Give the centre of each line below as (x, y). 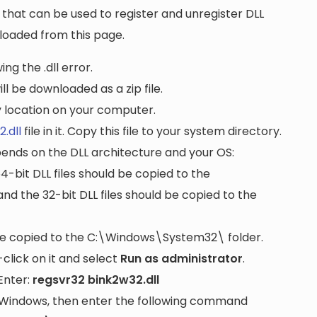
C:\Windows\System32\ (156, 238)
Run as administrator (181, 259)
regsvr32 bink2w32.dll (96, 280)
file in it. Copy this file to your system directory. (151, 132)
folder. (244, 238)
